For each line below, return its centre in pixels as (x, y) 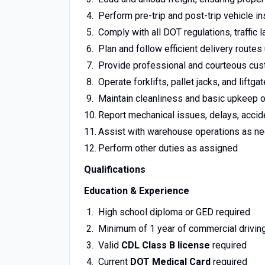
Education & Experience (137, 191)
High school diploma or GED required (174, 212)
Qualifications (115, 169)
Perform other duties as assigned (168, 148)
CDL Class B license (165, 245)
